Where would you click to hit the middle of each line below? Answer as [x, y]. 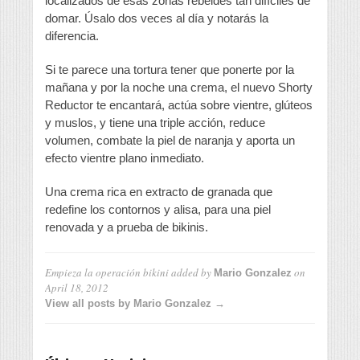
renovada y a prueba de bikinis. [127, 227]
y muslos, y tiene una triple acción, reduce [155, 123]
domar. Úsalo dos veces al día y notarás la [157, 18]
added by [191, 272]
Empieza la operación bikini [107, 272]
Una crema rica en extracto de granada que [159, 192]
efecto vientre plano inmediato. [125, 158]
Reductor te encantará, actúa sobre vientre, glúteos [179, 105]
